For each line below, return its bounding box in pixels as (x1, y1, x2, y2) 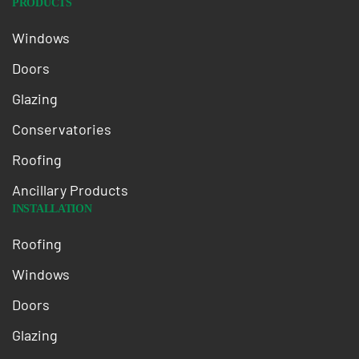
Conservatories (12, 120, 111, 138)
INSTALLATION (12, 203, 92, 215)
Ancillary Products (12, 181, 128, 199)
